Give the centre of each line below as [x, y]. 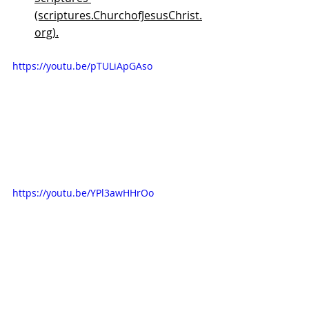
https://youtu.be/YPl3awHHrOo [83, 192]
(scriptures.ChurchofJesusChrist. [118, 15]
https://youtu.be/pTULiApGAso [82, 66]
